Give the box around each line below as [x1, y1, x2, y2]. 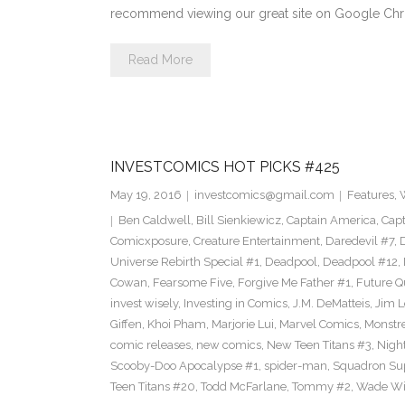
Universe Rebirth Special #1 [109, 255, 259, 269]
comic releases [109, 338, 191, 353]
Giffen [109, 317, 142, 332]
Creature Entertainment [193, 234, 320, 249]
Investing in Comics [183, 297, 287, 311]
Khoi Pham [146, 317, 206, 332]
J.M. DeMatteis [292, 297, 370, 311]
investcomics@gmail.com [193, 188, 334, 202]
